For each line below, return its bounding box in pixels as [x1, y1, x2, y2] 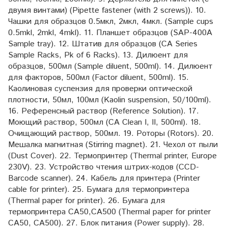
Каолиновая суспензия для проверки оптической [8, 83, 192, 95]
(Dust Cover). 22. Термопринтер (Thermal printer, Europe [8, 150, 217, 162]
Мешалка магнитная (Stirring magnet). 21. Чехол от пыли [8, 139, 218, 151]
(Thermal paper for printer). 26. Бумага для [8, 195, 165, 207]
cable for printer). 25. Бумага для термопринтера [8, 184, 189, 196]
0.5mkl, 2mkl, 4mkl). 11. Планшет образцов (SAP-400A [8, 27, 212, 39]
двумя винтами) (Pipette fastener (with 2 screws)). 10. [8, 5, 206, 17]
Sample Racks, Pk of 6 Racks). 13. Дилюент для [8, 49, 188, 62]
